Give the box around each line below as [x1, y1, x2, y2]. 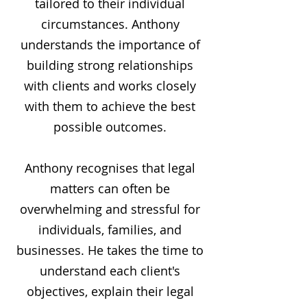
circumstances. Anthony [40, 16, 180, 32]
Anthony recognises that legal [25, 160, 195, 176]
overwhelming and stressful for [20, 201, 200, 217]
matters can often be [50, 180, 170, 197]
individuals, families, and [38, 221, 182, 238]
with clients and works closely [24, 77, 196, 94]
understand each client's [40, 262, 180, 279]
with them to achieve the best [25, 98, 195, 114]
